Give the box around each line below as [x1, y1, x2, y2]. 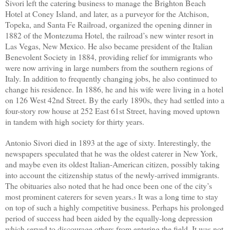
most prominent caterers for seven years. [5, 190, 133, 202]
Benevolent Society [5, 51, 70, 62]
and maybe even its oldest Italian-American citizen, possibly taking [5, 158, 220, 169]
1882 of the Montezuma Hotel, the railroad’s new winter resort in [5, 29, 214, 41]
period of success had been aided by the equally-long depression [5, 212, 213, 223]
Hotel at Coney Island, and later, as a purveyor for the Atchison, [5, 8, 209, 19]
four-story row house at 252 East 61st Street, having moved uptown [5, 105, 220, 116]
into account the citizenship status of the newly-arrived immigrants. [5, 169, 219, 180]
